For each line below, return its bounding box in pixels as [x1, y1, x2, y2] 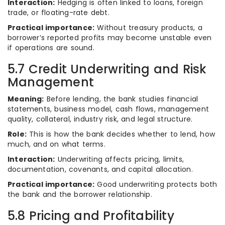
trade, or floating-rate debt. [8, 8, 109, 18]
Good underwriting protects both [94, 179, 217, 189]
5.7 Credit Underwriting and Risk [8, 61, 207, 77]
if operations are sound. [8, 43, 94, 53]
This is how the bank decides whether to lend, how [27, 129, 215, 139]
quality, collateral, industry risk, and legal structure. [8, 114, 193, 124]
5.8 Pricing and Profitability [8, 207, 174, 224]
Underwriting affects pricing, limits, [55, 154, 184, 164]
